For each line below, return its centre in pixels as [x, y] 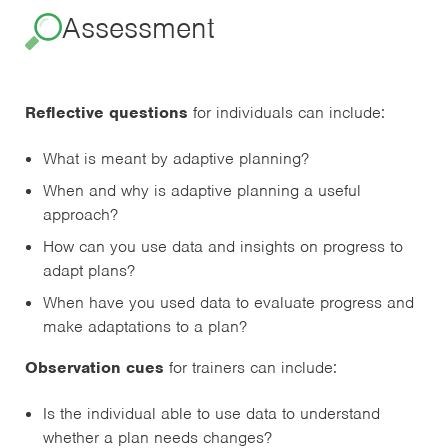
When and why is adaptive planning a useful [202, 191]
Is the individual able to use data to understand [211, 414]
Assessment [138, 28]
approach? [80, 215]
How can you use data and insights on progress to [223, 247]
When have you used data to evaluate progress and [228, 303]
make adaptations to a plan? [145, 327]
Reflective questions [109, 113]
